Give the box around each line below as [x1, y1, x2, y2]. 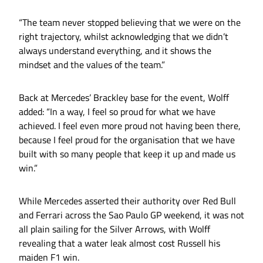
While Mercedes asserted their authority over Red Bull [19, 194, 236, 208]
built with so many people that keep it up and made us [19, 147, 235, 161]
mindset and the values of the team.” [19, 58, 165, 72]
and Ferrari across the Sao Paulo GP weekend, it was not [19, 208, 244, 222]
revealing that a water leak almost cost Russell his [19, 236, 220, 251]
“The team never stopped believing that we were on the [19, 15, 241, 30]
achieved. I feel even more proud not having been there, [19, 119, 241, 133]
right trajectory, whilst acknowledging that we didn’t [19, 29, 228, 44]
